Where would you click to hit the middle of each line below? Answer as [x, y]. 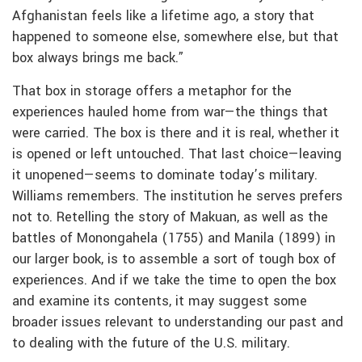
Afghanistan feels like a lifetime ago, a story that [163, 16]
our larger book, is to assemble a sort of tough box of [174, 259]
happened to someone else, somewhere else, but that [175, 37]
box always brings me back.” [98, 58]
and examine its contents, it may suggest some [160, 301]
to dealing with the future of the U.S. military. [151, 343]
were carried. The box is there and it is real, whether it [176, 133]
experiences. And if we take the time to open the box [174, 280]
